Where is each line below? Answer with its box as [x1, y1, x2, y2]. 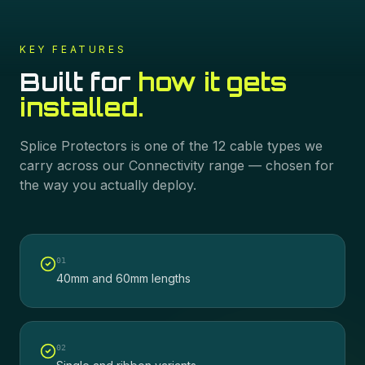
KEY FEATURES [20, 43, 127, 55]
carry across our [20, 157, 129, 174]
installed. [20, 92, 143, 122]
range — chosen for [204, 157, 334, 174]
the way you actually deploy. [20, 177, 196, 193]
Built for [20, 67, 138, 97]
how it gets [138, 67, 287, 97]
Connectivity [129, 157, 204, 174]
